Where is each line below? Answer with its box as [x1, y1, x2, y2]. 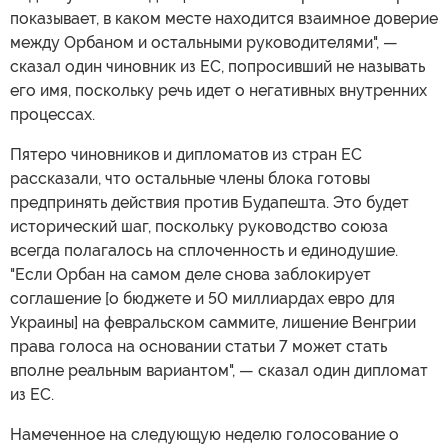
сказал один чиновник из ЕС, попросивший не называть [10, 57, 425, 76]
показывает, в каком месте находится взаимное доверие [10, 9, 438, 28]
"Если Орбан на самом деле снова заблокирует [10, 265, 371, 284]
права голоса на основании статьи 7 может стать [10, 337, 387, 356]
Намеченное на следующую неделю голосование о [10, 425, 399, 444]
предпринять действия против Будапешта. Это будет [10, 193, 409, 212]
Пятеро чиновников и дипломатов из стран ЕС [10, 145, 362, 164]
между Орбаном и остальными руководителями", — [10, 33, 398, 52]
